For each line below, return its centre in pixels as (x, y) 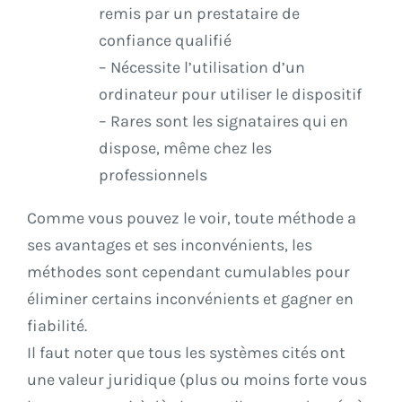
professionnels (153, 175)
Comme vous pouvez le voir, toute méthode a (192, 218)
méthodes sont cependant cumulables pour (188, 272)
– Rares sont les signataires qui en (223, 122)
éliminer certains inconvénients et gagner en (190, 299)
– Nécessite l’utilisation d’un (202, 68)
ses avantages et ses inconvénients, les (170, 245)
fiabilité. (57, 326)
